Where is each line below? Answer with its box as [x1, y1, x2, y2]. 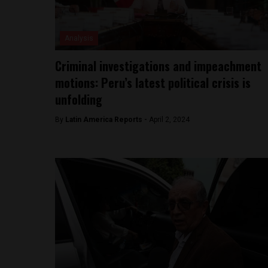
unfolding [55, 90, 105, 108]
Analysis [65, 34, 93, 42]
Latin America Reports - [65, 115, 149, 124]
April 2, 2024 [149, 115, 190, 124]
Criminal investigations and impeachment [55, 57, 261, 75]
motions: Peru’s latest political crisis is [55, 74, 251, 92]
